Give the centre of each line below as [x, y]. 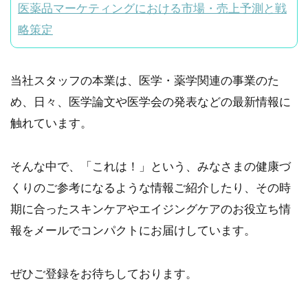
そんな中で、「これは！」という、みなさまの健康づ [151, 166]
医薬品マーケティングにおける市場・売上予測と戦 [152, 9]
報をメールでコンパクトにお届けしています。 [133, 230]
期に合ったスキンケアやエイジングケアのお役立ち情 [151, 209]
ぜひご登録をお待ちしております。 [104, 274]
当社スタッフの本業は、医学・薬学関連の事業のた [145, 81]
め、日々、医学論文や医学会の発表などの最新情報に [151, 102]
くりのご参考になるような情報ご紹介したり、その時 [151, 188]
